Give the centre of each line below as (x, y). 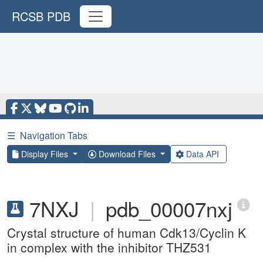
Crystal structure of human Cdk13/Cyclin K (127, 232)
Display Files (45, 154)
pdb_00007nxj (169, 208)
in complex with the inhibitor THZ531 (109, 247)
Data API (202, 154)
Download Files (127, 154)
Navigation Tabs (54, 135)
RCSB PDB (41, 16)
